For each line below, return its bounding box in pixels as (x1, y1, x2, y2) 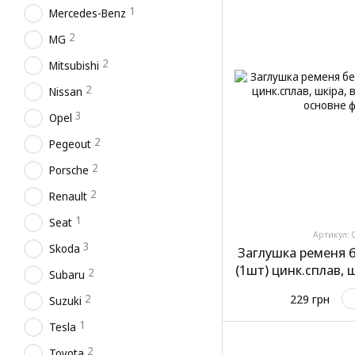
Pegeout (49, 136, 91, 151)
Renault (49, 189, 87, 204)
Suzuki (49, 293, 82, 308)
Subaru (49, 267, 85, 282)
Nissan (49, 84, 82, 99)
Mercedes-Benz (49, 6, 126, 21)
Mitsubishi (49, 58, 99, 73)
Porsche (49, 162, 89, 177)
